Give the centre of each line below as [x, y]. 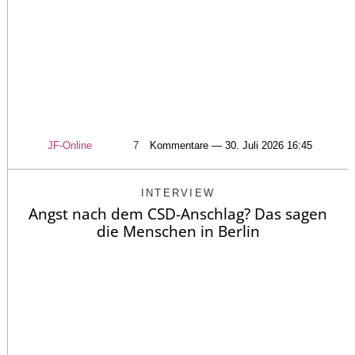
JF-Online [70, 145]
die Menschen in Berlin [178, 231]
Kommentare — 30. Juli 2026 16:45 [231, 145]
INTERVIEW [178, 193]
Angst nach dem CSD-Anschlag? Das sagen [178, 214]
